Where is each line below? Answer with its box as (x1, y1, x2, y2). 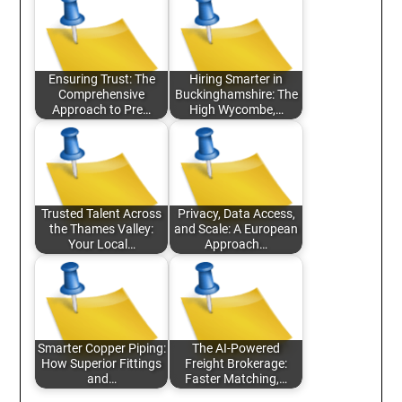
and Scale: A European (174, 222, 299, 238)
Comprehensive (58, 87, 145, 103)
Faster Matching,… (185, 371, 288, 388)
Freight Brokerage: (185, 356, 288, 372)
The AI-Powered (192, 341, 281, 357)
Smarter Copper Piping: (37, 341, 166, 357)
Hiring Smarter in (189, 72, 284, 88)
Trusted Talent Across (41, 206, 162, 223)
